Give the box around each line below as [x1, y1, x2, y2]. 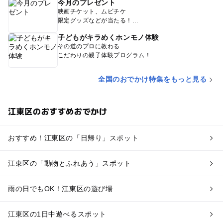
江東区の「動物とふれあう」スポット [7, 159, 131, 168]
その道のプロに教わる [57, 43, 120, 50]
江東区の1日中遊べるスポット [7, 210, 107, 219]
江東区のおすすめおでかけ [7, 105, 108, 117]
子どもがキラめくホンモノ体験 [57, 33, 159, 42]
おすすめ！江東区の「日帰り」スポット [7, 134, 139, 142]
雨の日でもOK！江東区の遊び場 [7, 185, 113, 193]
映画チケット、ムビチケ [57, 8, 126, 15]
